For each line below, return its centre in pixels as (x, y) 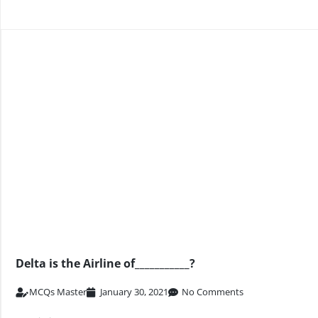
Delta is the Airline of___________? (105, 263)
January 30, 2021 (134, 292)
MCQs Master (58, 292)
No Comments (213, 292)
